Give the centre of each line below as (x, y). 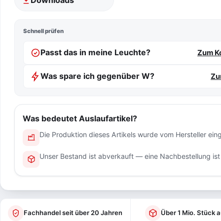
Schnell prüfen (43, 31)
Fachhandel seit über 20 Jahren (73, 213)
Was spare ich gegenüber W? (97, 76)
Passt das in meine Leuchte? (95, 53)
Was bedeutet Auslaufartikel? (80, 118)
